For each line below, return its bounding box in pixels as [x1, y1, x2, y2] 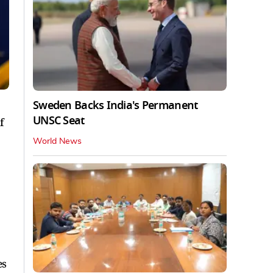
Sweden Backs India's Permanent [33, 97, 198, 113]
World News [33, 136, 82, 146]
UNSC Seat [33, 112, 85, 129]
